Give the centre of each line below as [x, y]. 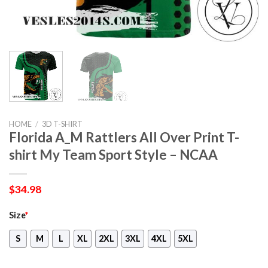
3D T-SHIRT [62, 124]
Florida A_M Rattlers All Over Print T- [124, 137]
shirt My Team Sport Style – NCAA [113, 154]
